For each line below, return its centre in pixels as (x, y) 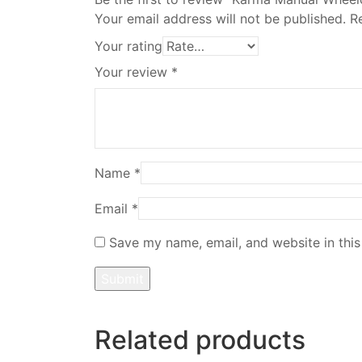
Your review (133, 72)
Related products (200, 339)
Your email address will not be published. (220, 18)
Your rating (128, 46)
